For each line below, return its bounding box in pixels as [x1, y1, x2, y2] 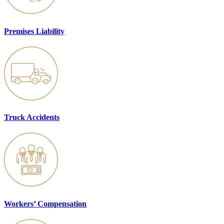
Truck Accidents [4, 113, 59, 122]
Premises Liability [4, 26, 64, 35]
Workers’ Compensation [4, 199, 86, 208]
